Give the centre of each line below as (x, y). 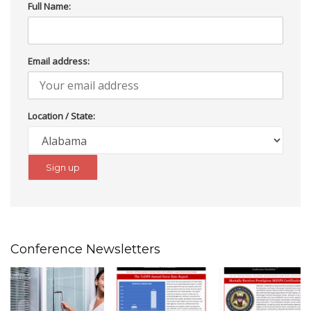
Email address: (59, 61)
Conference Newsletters (85, 249)
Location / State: (61, 116)
